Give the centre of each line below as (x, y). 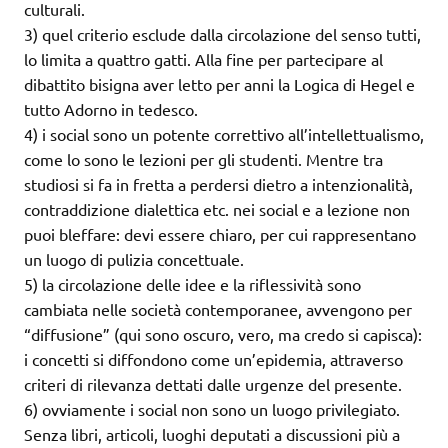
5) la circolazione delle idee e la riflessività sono (192, 283)
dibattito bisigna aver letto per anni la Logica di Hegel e (219, 83)
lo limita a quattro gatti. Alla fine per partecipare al (203, 58)
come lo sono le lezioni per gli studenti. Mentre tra (203, 158)
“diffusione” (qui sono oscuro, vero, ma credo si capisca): (223, 333)
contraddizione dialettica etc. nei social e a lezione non (217, 208)
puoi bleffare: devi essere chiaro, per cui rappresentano (220, 233)
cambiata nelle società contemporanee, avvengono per (218, 308)
